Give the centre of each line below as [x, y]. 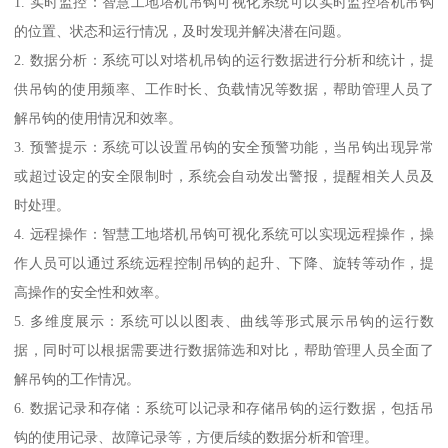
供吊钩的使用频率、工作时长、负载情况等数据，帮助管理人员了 [224, 88]
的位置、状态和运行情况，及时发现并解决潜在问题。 [182, 30]
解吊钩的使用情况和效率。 [98, 117]
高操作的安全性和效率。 [91, 291]
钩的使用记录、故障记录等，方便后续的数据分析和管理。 [196, 436]
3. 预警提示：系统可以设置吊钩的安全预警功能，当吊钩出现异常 [224, 146]
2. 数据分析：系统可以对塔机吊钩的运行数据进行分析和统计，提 [224, 59]
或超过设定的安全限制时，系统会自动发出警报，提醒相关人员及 [224, 175]
